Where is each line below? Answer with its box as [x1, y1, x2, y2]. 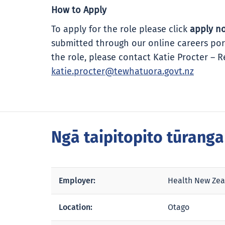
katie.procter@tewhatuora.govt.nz [51, 67, 194, 76]
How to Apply [51, 6, 106, 15]
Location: [59, 202, 92, 212]
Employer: [59, 176, 95, 185]
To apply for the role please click [51, 25, 190, 34]
